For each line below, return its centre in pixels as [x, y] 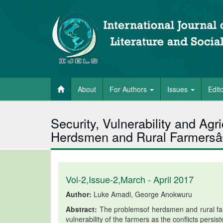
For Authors [129, 89]
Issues [178, 89]
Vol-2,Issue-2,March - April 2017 [130, 179]
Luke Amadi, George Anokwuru [142, 194]
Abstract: [81, 209]
